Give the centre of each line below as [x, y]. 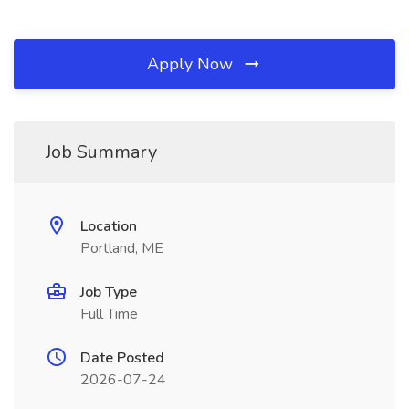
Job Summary [101, 152]
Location [109, 226]
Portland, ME [122, 248]
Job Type [109, 292]
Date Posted [122, 358]
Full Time [109, 314]
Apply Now [192, 64]
